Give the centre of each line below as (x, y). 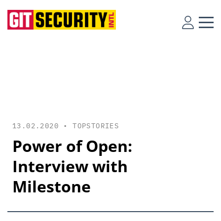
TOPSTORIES (96, 126)
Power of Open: (72, 146)
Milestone (52, 186)
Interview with (70, 166)
